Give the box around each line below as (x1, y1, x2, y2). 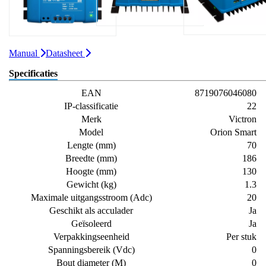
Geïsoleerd (71, 218, 112, 229)
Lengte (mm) (66, 140, 116, 150)
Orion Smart (210, 126, 256, 137)
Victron (229, 113, 256, 124)
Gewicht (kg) (66, 179, 116, 189)
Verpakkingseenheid (53, 231, 129, 242)
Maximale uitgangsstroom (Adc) (30, 192, 152, 202)
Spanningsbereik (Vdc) (47, 244, 135, 255)
